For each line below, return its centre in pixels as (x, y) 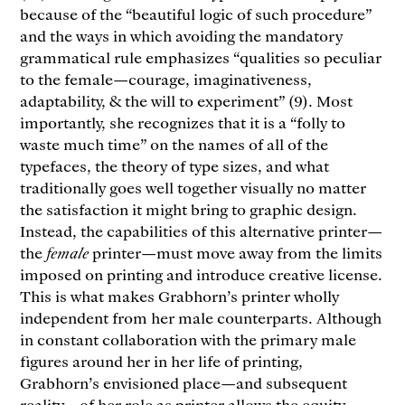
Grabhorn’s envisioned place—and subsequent (184, 382)
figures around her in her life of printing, (162, 360)
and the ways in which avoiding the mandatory (182, 35)
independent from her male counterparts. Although (201, 317)
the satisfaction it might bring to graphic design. (189, 208)
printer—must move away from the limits (238, 252)
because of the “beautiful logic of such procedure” (196, 13)
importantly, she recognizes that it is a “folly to (183, 122)
